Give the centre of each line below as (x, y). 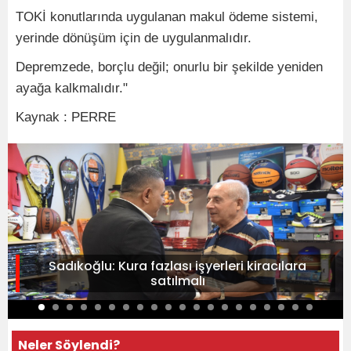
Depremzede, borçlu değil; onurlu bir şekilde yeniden (169, 67)
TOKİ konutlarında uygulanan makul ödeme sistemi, (167, 16)
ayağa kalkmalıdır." (72, 88)
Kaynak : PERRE (66, 117)
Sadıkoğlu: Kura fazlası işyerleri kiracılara (177, 266)
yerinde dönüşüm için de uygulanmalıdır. (134, 38)
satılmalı (177, 280)
